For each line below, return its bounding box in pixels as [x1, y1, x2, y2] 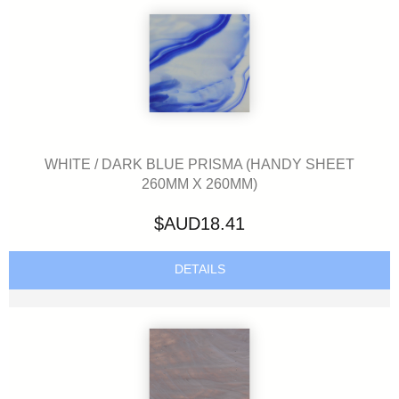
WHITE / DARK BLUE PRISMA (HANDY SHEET [45, 156, 354, 173]
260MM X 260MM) [142, 175, 257, 192]
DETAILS [170, 263, 229, 277]
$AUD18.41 [154, 213, 245, 233]
